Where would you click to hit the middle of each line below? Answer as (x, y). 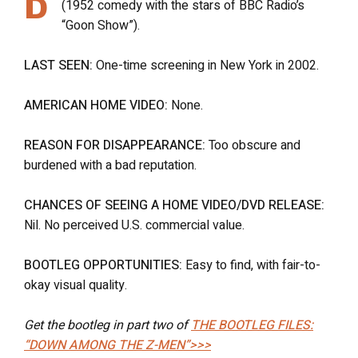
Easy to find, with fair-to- (251, 265)
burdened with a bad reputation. (110, 165)
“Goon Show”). (101, 25)
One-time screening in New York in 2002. (206, 65)
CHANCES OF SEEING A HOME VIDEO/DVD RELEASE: (174, 205)
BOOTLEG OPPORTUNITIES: (103, 265)
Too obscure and (253, 145)
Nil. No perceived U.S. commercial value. (134, 225)
